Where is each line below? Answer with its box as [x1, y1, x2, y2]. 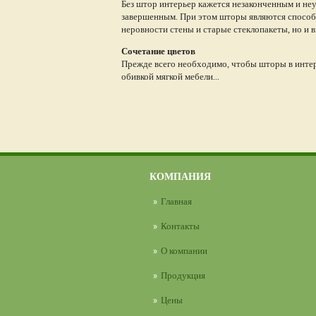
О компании [161, 245, 207, 257]
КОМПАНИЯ [150, 170, 211, 183]
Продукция [161, 269, 205, 281]
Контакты [161, 220, 200, 232]
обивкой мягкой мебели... [121, 71, 219, 83]
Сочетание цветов [121, 45, 195, 57]
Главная [161, 195, 192, 207]
